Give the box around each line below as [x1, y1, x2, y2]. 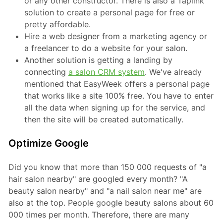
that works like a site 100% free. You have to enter [24, 90, 214, 101]
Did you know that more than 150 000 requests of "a [8, 162, 207, 172]
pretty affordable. [24, 19, 91, 29]
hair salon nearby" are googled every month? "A [8, 173, 188, 184]
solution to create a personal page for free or [24, 7, 195, 17]
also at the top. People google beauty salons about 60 [8, 197, 214, 208]
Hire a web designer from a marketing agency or [24, 31, 207, 41]
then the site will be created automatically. [24, 114, 183, 124]
